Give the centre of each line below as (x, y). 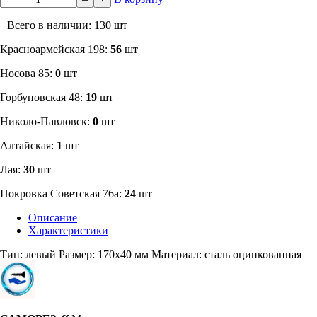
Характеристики (68, 230)
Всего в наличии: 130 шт (67, 25)
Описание (53, 217)
